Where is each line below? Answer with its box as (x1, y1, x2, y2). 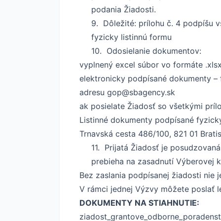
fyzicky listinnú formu (91, 32, 172, 42)
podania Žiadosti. (91, 4, 156, 14)
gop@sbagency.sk (107, 87, 175, 97)
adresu (79, 87, 107, 97)
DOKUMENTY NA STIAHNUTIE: (79, 197, 199, 208)
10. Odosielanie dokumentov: (91, 45, 201, 56)
